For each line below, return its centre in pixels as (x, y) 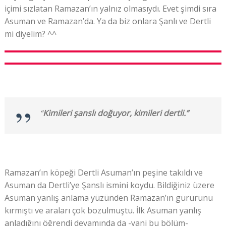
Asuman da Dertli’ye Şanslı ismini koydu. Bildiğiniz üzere (109, 185)
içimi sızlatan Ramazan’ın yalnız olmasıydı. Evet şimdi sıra (110, 8)
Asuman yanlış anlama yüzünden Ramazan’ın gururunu (108, 197)
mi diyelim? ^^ (30, 34)
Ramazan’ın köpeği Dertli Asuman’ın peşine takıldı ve (103, 172)
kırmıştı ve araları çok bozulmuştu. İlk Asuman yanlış (103, 210)
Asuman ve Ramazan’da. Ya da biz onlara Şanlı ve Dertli (107, 21)
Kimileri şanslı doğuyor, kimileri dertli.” (116, 113)
